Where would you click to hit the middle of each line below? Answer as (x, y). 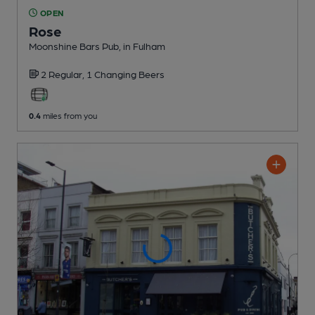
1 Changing (112, 73)
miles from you (69, 115)
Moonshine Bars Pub (74, 45)
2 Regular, (64, 73)
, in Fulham (142, 45)
